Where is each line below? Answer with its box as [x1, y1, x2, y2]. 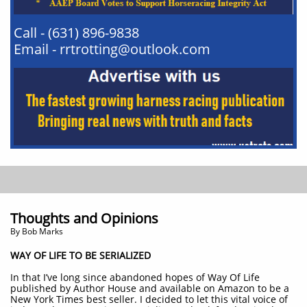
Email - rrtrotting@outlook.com [14, 40, 210, 58]
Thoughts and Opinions [10, 209, 158, 228]
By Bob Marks [10, 225, 63, 237]
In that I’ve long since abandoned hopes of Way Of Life [10, 271, 260, 284]
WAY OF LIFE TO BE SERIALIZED [10, 249, 151, 262]
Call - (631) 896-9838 [14, 23, 139, 42]
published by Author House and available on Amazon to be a [10, 282, 289, 295]
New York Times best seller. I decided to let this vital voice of [10, 293, 288, 306]
